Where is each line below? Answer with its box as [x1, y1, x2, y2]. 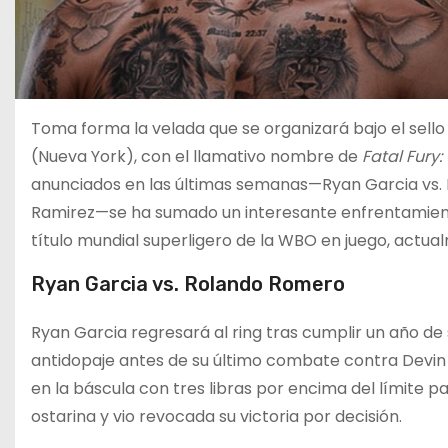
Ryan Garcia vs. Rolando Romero [31, 272, 345, 296]
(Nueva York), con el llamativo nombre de [31, 145, 362, 168]
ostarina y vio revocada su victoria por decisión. [31, 405, 402, 428]
